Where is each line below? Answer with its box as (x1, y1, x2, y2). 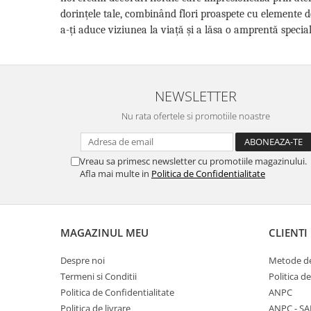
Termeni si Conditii (60, 269, 137, 283)
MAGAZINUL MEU (60, 225, 149, 239)
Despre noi (60, 253, 105, 267)
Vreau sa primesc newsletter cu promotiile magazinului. (80, 154, 307, 167)
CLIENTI (269, 225, 308, 239)
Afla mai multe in (80, 167, 151, 180)
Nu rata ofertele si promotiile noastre (121, 109, 270, 122)
